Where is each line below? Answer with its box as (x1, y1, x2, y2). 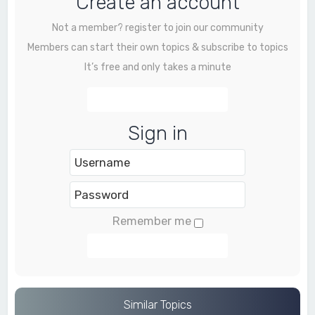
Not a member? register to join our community (51, 22, 264, 34)
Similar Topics (123, 297, 192, 312)
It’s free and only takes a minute (84, 61, 231, 74)
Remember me (112, 214, 191, 229)
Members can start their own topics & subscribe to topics (27, 41, 288, 54)
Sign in (127, 122, 188, 146)
